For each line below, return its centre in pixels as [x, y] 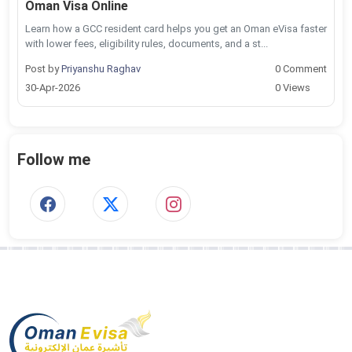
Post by [43, 68]
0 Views [293, 87]
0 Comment [301, 68]
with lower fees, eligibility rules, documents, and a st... [147, 43]
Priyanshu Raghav [101, 68]
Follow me [54, 159]
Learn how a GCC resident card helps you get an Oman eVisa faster [176, 28]
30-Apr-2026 [53, 87]
